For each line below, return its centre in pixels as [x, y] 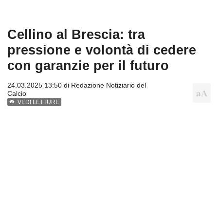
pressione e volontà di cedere [102, 50]
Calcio [17, 93]
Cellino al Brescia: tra [76, 34]
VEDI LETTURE [39, 102]
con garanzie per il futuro [88, 65]
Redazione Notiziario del [109, 85]
